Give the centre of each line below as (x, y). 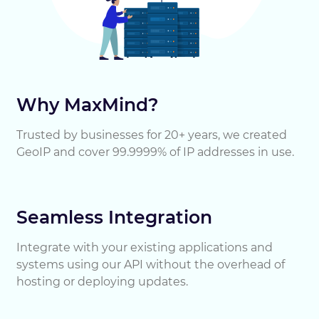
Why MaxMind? (88, 105)
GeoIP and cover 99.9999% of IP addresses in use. (155, 152)
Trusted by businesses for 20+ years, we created (152, 135)
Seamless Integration (114, 217)
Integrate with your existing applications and (145, 247)
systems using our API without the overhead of (151, 265)
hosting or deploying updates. (102, 282)
